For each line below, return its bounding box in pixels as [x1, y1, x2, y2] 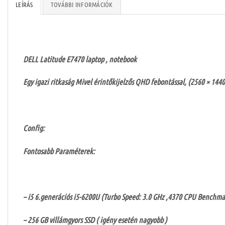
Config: [23, 123, 45, 133]
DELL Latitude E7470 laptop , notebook [23, 54, 137, 64]
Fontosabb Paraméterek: [23, 146, 95, 156]
